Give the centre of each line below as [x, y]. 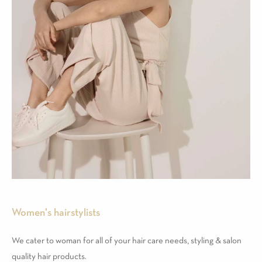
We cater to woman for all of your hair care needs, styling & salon [127, 241]
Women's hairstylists [56, 213]
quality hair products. [49, 256]
